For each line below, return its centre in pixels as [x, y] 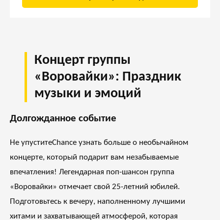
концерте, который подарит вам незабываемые [94, 158]
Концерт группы [82, 60]
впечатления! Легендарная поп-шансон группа [92, 172]
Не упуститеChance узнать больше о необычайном [99, 143]
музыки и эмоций [88, 94]
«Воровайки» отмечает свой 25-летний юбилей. [95, 187]
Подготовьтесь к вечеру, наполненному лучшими [97, 202]
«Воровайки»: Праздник [108, 77]
